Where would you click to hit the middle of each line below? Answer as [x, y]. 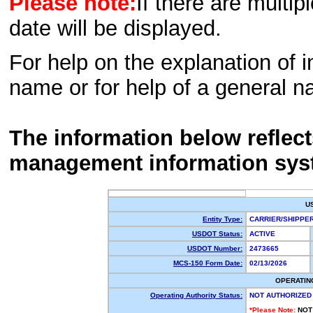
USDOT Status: [217, 234]
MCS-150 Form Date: [208, 263]
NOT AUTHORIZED [281, 295]
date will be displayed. [115, 29]
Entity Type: [223, 219]
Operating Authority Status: [196, 295]
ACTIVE [264, 234]
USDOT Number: [215, 248]
